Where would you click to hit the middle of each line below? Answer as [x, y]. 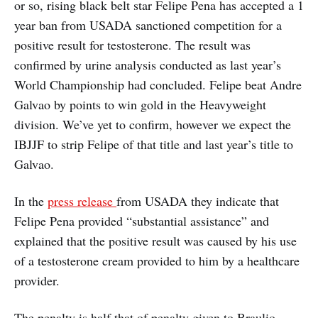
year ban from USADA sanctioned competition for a [148, 25]
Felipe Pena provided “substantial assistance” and [142, 221]
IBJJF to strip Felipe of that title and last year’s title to [154, 144]
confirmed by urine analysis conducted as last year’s [148, 65]
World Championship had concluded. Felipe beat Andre [158, 84]
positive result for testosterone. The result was [132, 45]
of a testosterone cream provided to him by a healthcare [157, 261]
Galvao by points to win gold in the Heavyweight [140, 104]
